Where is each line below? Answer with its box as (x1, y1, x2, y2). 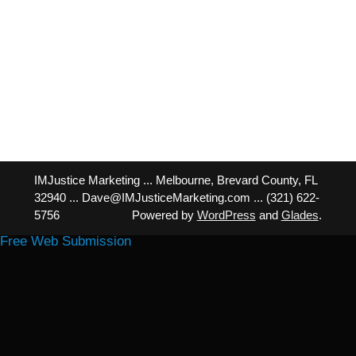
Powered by (131, 208, 197, 222)
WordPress (196, 208, 256, 222)
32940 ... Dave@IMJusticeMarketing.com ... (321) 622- (34, 191, 320, 205)
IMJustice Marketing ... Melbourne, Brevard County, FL (34, 173, 318, 188)
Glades (281, 208, 319, 222)
